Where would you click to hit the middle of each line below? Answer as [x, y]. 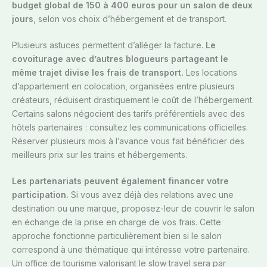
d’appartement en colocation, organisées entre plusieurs [123, 86]
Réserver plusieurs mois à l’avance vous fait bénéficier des [128, 141]
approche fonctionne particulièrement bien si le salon [117, 236]
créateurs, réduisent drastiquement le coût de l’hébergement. [133, 100]
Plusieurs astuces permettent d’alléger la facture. [109, 45]
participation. [40, 195]
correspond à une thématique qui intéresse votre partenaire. [131, 250]
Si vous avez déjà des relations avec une [151, 195]
